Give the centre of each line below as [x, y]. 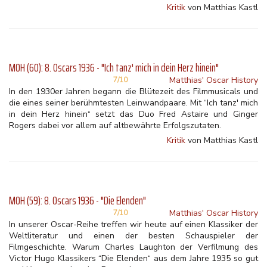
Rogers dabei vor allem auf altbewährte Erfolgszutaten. [115, 125]
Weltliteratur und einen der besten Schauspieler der [133, 236]
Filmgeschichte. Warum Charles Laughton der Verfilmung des [133, 247]
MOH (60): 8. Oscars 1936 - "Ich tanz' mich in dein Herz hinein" [114, 68]
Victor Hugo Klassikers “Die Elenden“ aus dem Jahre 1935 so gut [133, 258]
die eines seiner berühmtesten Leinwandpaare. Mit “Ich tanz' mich [133, 103]
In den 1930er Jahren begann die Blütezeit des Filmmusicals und [133, 91]
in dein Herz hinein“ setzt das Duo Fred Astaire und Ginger [133, 114]
